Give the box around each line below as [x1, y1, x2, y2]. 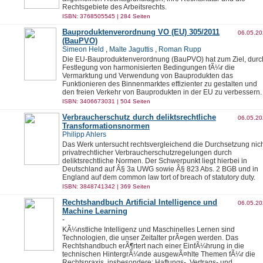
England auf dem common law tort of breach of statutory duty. [62, 173, 255, 181]
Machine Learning [62, 207, 127, 215]
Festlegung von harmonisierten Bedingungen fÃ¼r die [62, 63, 235, 72]
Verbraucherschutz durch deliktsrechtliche [62, 113, 216, 122]
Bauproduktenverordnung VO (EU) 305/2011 [62, 28, 220, 36]
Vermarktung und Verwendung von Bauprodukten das [62, 72, 233, 80]
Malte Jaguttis [109, 45, 153, 53]
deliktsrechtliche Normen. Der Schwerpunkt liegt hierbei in [62, 157, 247, 165]
